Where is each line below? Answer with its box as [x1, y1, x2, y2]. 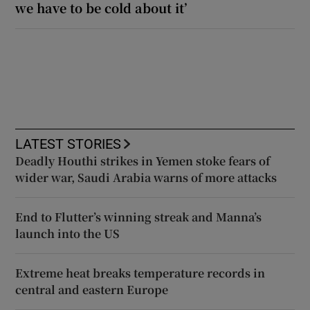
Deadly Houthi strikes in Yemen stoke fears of [15, 153, 271, 170]
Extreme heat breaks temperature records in [15, 265, 266, 282]
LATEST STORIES [15, 137, 122, 152]
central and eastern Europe [15, 282, 169, 298]
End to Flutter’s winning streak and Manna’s [15, 209, 262, 226]
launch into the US [15, 226, 120, 242]
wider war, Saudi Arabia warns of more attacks [15, 170, 277, 186]
